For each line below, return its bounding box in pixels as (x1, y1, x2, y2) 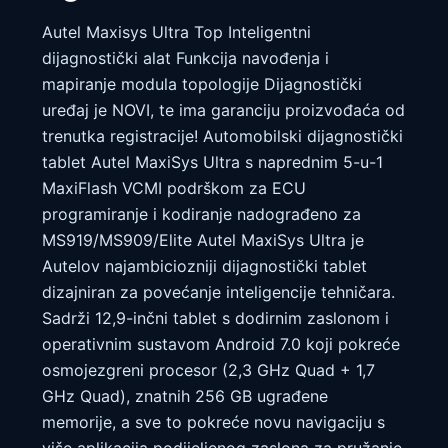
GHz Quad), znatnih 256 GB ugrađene (42, 386, 328, 407)
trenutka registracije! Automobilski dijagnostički (42, 126, 403, 147)
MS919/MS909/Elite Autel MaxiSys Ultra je (42, 230, 364, 251)
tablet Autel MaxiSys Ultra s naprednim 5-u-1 (42, 152, 383, 173)
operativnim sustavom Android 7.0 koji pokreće (42, 334, 400, 355)
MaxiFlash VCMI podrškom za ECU (42, 178, 306, 199)
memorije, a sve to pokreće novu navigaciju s (42, 412, 385, 433)
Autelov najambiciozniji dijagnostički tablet (42, 256, 367, 277)
